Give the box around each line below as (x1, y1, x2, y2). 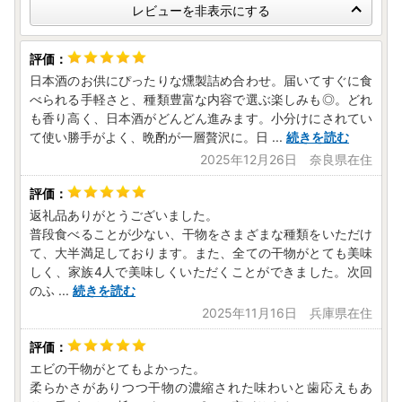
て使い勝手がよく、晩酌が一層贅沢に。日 (30, 129, 268, 145)
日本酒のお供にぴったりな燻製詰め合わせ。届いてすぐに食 (30, 73, 372, 89)
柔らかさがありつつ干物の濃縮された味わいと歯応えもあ (30, 380, 372, 396)
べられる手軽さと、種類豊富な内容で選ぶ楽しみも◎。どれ (30, 92, 372, 108)
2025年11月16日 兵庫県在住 (202, 305, 372, 321)
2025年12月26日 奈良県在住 (200, 152, 372, 168)
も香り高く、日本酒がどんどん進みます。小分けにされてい (30, 110, 372, 127)
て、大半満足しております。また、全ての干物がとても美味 (30, 245, 372, 261)
